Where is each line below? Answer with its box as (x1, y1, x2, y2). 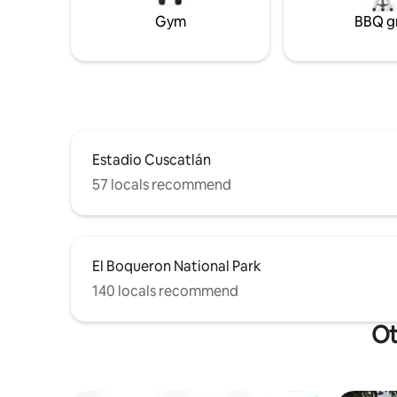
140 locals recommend (92, 281, 238, 300)
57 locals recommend (92, 175, 231, 194)
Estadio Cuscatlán (92, 150, 211, 169)
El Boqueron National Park (92, 256, 261, 276)
